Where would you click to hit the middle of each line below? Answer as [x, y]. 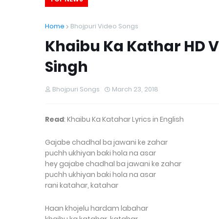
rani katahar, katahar [82, 185]
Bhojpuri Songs [76, 89]
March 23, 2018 [135, 89]
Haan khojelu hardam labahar [97, 208]
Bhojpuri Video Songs [104, 26]
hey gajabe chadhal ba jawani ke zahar [113, 164]
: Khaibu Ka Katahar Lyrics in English [124, 119]
